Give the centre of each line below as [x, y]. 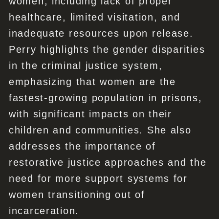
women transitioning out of [77, 195]
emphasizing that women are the [92, 82]
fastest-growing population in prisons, [105, 98]
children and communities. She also [100, 130]
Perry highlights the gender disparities [107, 50]
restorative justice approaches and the [108, 163]
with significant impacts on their [90, 114]
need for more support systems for [98, 179]
